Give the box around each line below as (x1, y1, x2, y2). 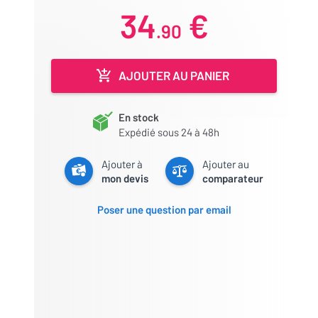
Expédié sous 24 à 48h (119, 125, 219, 138)
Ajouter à (102, 157, 143, 170)
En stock (119, 110, 159, 124)
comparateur (202, 171, 263, 185)
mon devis (102, 171, 148, 185)
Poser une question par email (97, 202, 231, 216)
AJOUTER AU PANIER (119, 67, 229, 82)
